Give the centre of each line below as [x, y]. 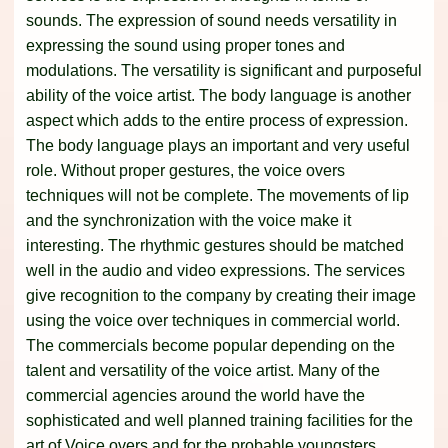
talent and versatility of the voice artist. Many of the [203, 371]
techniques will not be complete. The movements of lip [217, 196]
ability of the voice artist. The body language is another [218, 96]
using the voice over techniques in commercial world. [213, 321]
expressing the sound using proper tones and [185, 46]
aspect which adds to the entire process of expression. [217, 121]
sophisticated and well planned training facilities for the [219, 421]
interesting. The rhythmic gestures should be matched [215, 246]
